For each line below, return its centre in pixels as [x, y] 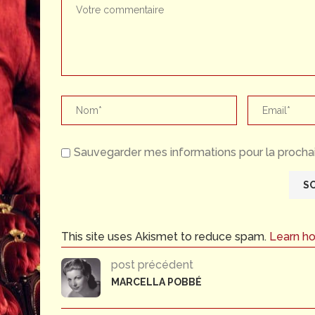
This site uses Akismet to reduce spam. [165, 237]
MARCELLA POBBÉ [156, 282]
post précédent [152, 265]
